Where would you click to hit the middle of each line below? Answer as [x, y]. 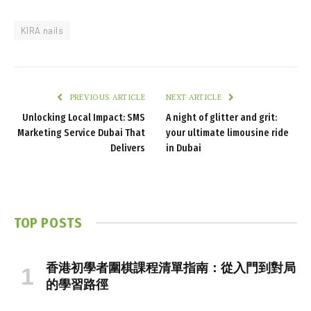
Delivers [128, 148]
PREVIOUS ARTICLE [106, 97]
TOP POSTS [48, 222]
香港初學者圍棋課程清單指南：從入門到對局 [171, 268]
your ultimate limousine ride [227, 133]
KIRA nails [42, 30]
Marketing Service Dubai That [81, 133]
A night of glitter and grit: [221, 117]
